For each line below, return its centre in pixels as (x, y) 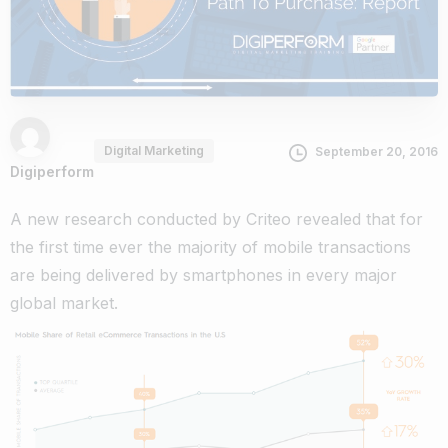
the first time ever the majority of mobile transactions (210, 246)
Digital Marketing (154, 150)
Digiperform (52, 171)
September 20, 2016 (376, 152)
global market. (64, 302)
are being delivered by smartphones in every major (203, 274)
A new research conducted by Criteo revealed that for (216, 218)
